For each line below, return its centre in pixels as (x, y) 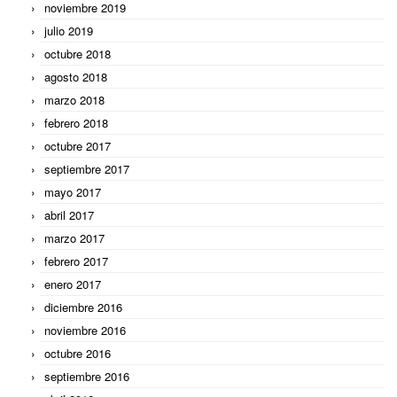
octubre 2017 (78, 145)
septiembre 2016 (87, 376)
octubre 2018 (78, 53)
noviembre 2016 (85, 330)
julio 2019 (69, 30)
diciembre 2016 (83, 307)
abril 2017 (69, 214)
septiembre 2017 (87, 168)
